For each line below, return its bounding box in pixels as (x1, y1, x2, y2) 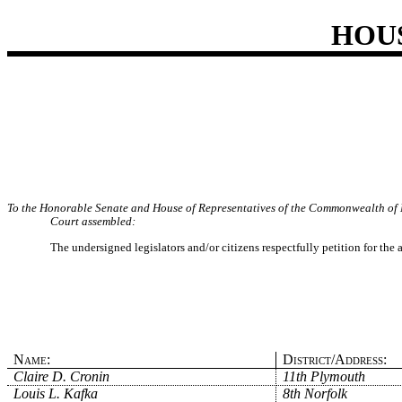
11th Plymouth (282, 368, 365, 384)
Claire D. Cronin (13, 368, 110, 384)
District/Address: (282, 351, 387, 367)
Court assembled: (50, 214, 135, 229)
